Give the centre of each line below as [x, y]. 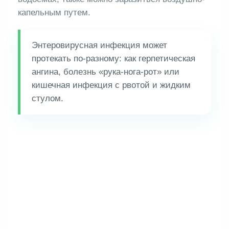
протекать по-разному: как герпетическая [114, 59]
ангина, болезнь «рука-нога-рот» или [106, 72]
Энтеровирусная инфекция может [100, 45]
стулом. [48, 99]
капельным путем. [54, 13]
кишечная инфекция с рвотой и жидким [111, 85]
